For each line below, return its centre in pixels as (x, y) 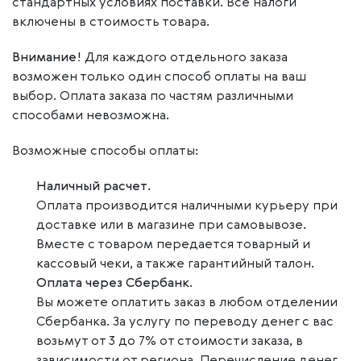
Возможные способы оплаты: (105, 151)
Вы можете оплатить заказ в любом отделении (187, 303)
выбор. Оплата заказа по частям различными (153, 97)
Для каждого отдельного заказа (185, 58)
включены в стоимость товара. (111, 23)
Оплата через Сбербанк (113, 284)
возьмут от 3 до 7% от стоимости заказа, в (170, 342)
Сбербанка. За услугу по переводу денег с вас (185, 322)
